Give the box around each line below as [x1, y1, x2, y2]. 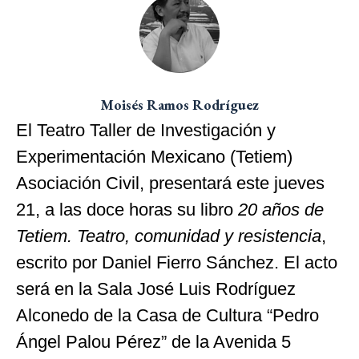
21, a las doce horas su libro [16, 199, 238, 220]
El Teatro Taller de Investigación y [16, 119, 276, 140]
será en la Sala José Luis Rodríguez [16, 278, 296, 299]
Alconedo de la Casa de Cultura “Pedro [16, 305, 319, 325]
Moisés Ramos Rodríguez [100, 95, 259, 114]
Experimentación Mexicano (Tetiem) [16, 146, 292, 167]
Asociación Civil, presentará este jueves [16, 172, 325, 193]
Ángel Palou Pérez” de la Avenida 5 [16, 331, 291, 352]
